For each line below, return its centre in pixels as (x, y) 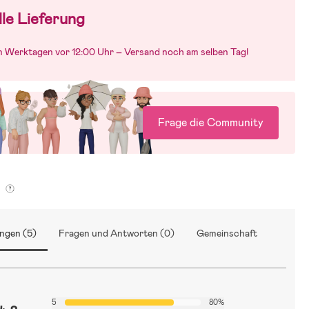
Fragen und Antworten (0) (117, 233)
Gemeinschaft (227, 233)
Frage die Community (211, 122)
